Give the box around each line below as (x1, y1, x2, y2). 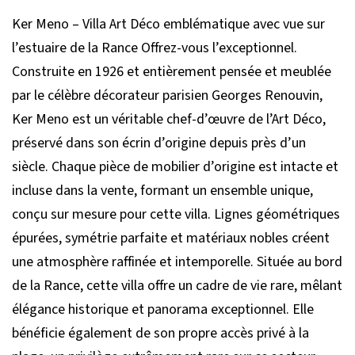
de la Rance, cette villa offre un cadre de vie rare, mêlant (12, 276, 342, 296)
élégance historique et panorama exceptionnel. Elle (12, 300, 314, 319)
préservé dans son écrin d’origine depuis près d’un (12, 133, 306, 153)
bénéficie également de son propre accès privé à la (12, 323, 309, 343)
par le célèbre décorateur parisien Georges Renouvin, (12, 86, 323, 105)
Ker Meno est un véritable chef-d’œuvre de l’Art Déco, (12, 109, 326, 129)
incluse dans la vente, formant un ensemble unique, (12, 181, 313, 200)
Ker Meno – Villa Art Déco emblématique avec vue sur (12, 14, 325, 34)
